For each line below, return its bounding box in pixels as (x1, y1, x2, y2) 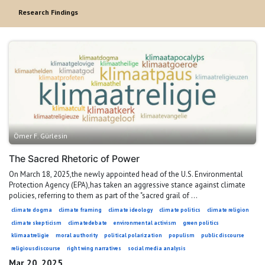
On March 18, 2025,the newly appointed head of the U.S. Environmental (9, 169, 243, 180)
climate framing (58, 206, 102, 214)
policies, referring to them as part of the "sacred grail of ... (9, 190, 198, 201)
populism (169, 232, 195, 239)
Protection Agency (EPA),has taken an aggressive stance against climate (9, 180, 245, 190)
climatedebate (67, 219, 107, 226)
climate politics (159, 206, 201, 214)
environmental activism (113, 219, 176, 226)
